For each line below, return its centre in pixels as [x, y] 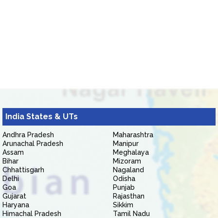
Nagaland [128, 170]
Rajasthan [129, 196]
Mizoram [127, 161]
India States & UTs [42, 117]
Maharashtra [133, 135]
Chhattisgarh [23, 170]
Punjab [124, 187]
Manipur [126, 144]
